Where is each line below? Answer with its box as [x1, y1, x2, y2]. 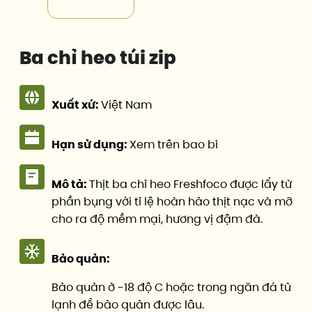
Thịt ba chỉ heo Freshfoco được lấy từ [89, 175, 292, 192]
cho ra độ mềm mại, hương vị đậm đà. [52, 210, 263, 227]
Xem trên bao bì [130, 136, 218, 153]
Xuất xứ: [52, 96, 101, 113]
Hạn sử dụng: [52, 136, 130, 153]
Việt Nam [101, 96, 152, 113]
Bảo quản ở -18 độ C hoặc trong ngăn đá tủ [52, 279, 291, 295]
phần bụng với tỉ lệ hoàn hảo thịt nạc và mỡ [52, 193, 292, 210]
